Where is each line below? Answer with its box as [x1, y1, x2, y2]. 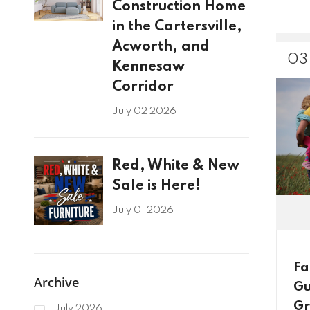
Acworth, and [111, 39, 210, 55]
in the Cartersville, [111, 19, 242, 35]
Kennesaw [111, 60, 185, 75]
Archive [33, 274, 79, 291]
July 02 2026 [111, 107, 176, 117]
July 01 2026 [111, 206, 174, 216]
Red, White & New [111, 158, 239, 174]
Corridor [111, 80, 174, 95]
